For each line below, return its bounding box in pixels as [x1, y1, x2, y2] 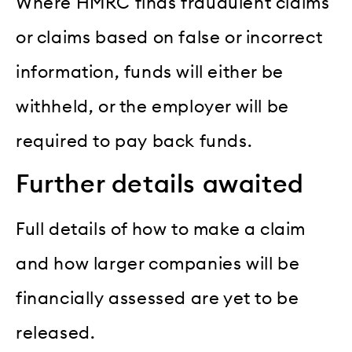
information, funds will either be [16, 63, 284, 81]
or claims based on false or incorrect [16, 28, 323, 46]
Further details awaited [16, 172, 304, 198]
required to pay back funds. [16, 132, 253, 150]
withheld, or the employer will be [16, 97, 289, 115]
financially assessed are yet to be [16, 290, 299, 308]
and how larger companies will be [16, 255, 300, 273]
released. [16, 324, 96, 343]
